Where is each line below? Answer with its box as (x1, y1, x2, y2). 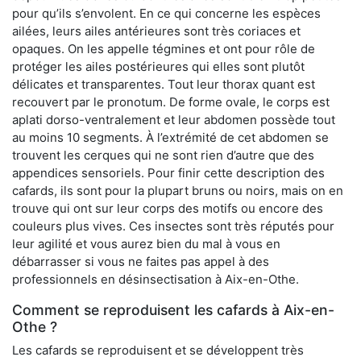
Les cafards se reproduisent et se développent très (12, 342, 304, 359)
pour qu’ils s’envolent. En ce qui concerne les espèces (12, 6, 321, 22)
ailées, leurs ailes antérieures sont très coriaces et (12, 23, 301, 39)
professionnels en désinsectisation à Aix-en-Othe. (12, 272, 299, 288)
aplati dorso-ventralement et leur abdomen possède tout (12, 112, 335, 128)
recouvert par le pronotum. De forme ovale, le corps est (12, 94, 330, 110)
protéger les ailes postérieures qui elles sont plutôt (12, 59, 305, 75)
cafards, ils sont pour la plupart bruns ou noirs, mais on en (12, 183, 343, 199)
